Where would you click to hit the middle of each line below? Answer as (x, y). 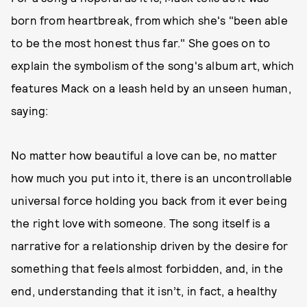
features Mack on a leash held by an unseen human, (151, 88)
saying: (30, 110)
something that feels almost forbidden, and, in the (147, 268)
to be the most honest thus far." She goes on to (141, 42)
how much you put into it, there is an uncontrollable (152, 177)
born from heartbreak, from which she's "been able (149, 20)
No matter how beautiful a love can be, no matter (144, 155)
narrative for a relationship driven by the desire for (150, 245)
